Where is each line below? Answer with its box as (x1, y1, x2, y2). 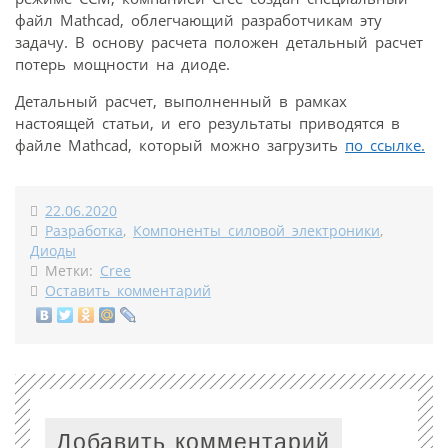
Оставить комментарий (45, 282, 211, 301)
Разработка (45, 222, 123, 241)
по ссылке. (345, 135, 425, 156)
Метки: (38, 262, 100, 281)
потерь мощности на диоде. (15, 54, 230, 75)
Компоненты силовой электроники (133, 222, 380, 241)
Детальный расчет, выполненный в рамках (15, 91, 347, 112)
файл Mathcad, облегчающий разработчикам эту (15, 10, 382, 31)
